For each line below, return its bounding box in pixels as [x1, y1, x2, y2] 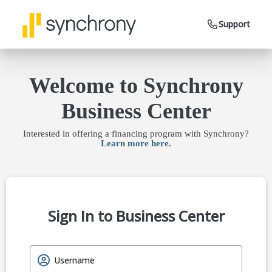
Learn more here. [101, 138, 171, 148]
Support [219, 18, 250, 30]
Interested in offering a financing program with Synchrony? [23, 129, 249, 138]
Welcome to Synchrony [29, 73, 243, 98]
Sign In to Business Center [47, 206, 225, 226]
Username [54, 254, 95, 266]
